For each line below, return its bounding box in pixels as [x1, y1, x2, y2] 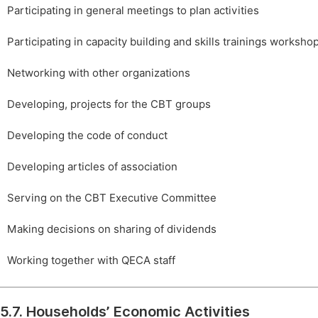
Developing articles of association [7, 160, 177, 173]
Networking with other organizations [7, 66, 190, 79]
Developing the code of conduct [7, 128, 168, 142]
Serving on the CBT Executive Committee [7, 191, 216, 204]
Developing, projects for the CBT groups [7, 97, 211, 111]
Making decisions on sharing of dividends [7, 222, 216, 236]
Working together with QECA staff [7, 253, 175, 267]
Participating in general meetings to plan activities [7, 4, 259, 17]
